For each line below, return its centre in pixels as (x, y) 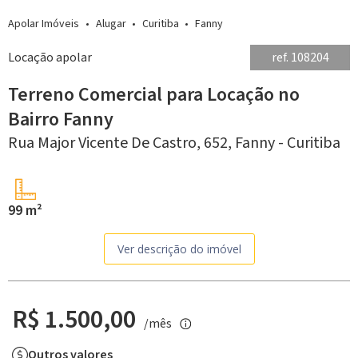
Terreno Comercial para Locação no (154, 94)
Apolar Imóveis (44, 24)
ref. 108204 (300, 57)
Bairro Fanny (61, 119)
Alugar (111, 24)
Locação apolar (50, 57)
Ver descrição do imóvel (179, 249)
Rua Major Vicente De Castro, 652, (121, 143)
